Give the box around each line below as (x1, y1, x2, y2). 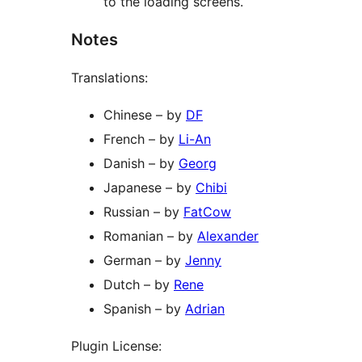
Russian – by (103, 204, 183, 221)
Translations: (71, 69, 148, 86)
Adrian (185, 301, 225, 318)
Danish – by (103, 155, 179, 172)
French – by (103, 131, 179, 148)
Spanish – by (103, 301, 185, 318)
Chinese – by (103, 107, 186, 124)
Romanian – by (103, 228, 197, 245)
